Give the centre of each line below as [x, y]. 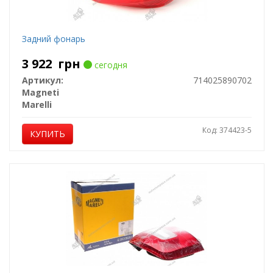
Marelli [37, 105]
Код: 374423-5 [227, 130]
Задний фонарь [53, 39]
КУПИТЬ [47, 134]
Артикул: [42, 80]
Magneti [40, 92]
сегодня [109, 65]
